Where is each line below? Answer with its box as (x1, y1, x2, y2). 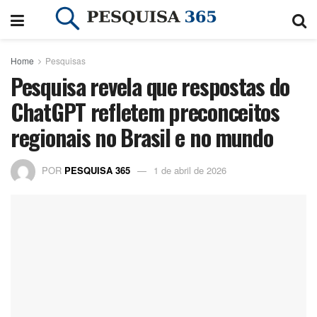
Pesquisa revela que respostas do (11, 69, 290, 103)
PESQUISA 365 (64, 163, 130, 177)
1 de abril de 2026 (154, 163, 226, 177)
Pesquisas (45, 54, 86, 67)
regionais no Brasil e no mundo (11, 120, 273, 154)
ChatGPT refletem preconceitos (11, 95, 279, 128)
